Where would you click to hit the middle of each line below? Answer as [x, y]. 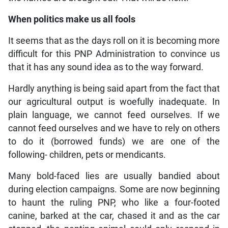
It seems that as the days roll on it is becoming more [114, 40]
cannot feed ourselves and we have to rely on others [114, 128]
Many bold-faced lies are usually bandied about [114, 176]
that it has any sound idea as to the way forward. [106, 67]
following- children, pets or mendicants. [87, 154]
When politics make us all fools [72, 19]
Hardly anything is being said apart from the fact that [114, 88]
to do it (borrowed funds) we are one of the [114, 141]
